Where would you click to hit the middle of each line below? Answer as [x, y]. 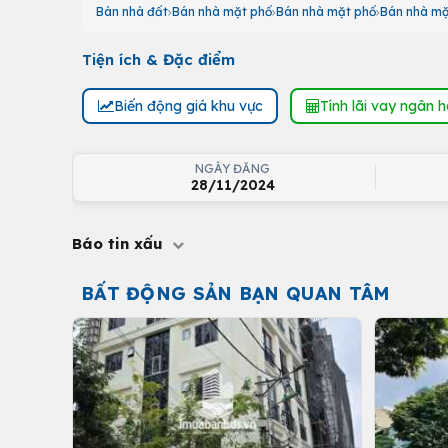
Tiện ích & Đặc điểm [158, 59]
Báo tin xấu [120, 243]
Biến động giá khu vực [188, 105]
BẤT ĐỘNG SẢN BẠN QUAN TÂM [235, 293]
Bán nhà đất [132, 11]
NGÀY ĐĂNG [232, 168]
